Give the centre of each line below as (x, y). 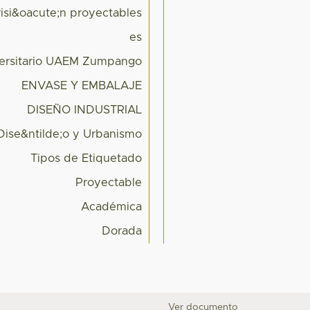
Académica (112, 207)
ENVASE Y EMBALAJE (82, 86)
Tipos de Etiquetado (86, 159)
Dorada (122, 231)
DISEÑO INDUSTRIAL (85, 110)
